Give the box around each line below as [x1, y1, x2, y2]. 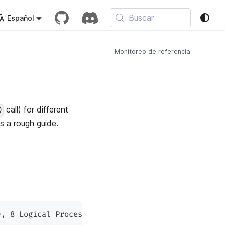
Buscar [129, 13, 154, 23]
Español [7, 13, 34, 22]
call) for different [4, 104, 69, 115]
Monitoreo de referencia [115, 48, 190, 55]
